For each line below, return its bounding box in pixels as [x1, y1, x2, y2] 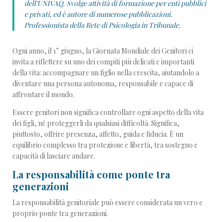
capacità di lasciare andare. [12, 151, 95, 161]
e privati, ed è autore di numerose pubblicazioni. [24, 9, 172, 19]
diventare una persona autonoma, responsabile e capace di [12, 79, 193, 89]
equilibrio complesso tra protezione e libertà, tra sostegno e [12, 140, 198, 150]
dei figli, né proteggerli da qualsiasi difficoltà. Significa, [12, 118, 179, 128]
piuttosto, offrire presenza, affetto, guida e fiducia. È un [12, 129, 183, 139]
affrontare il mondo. [12, 90, 74, 100]
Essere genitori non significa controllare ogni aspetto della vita [12, 108, 204, 117]
